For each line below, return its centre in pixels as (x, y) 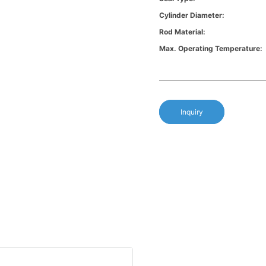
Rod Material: (183, 32)
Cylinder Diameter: (192, 15)
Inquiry (192, 112)
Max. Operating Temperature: (211, 49)
